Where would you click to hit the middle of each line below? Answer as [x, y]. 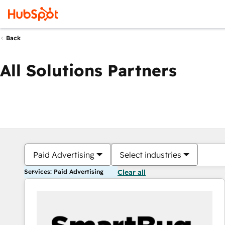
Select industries [150, 155]
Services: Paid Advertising [64, 172]
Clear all [132, 172]
